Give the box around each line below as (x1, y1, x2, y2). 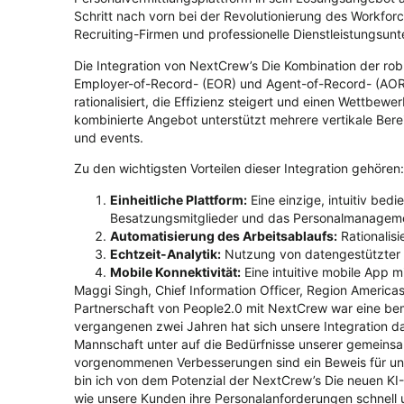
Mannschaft (74, 335, 147, 352)
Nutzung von (225, 245, 301, 262)
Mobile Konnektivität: (110, 263, 241, 280)
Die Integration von (74, 57, 189, 73)
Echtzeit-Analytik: (110, 245, 221, 262)
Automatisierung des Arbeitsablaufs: (110, 227, 337, 243)
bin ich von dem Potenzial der (74, 372, 252, 388)
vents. (107, 129, 143, 145)
